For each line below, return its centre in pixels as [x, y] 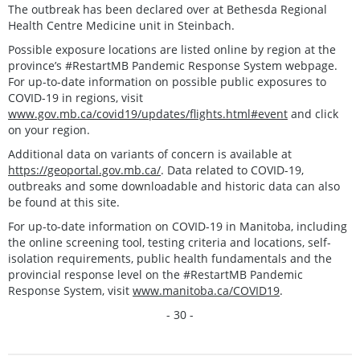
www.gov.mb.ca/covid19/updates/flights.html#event [148, 113]
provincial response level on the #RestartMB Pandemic [155, 274]
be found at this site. [65, 202]
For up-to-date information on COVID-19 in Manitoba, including [178, 226]
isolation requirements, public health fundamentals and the [170, 258]
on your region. [49, 129]
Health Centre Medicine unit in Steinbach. [121, 25]
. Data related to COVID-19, [232, 170]
